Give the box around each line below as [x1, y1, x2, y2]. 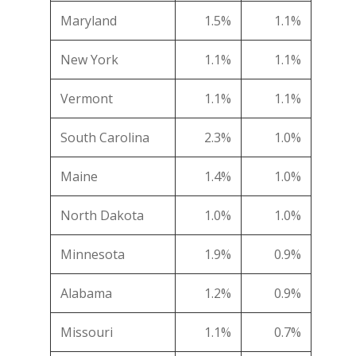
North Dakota [60, 207, 144, 225]
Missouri [60, 323, 113, 342]
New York [60, 51, 118, 69]
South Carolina [60, 129, 149, 147]
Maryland [60, 12, 117, 30]
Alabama [60, 284, 112, 303]
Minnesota [60, 246, 125, 264]
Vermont [60, 90, 113, 108]
